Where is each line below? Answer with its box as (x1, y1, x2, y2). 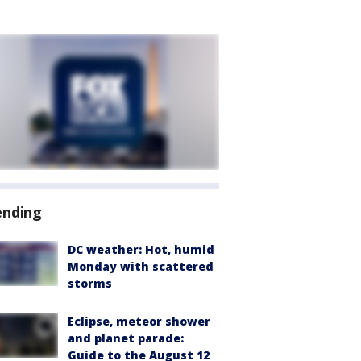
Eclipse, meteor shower (68, 313, 210, 329)
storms (68, 276, 112, 291)
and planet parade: (68, 330, 184, 346)
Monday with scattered (68, 259, 214, 274)
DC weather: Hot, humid (68, 242, 214, 257)
